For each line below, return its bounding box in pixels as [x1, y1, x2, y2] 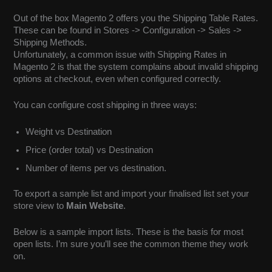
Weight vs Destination [25, 126, 112, 137]
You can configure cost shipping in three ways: [13, 100, 197, 110]
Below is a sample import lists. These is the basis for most [13, 227, 244, 237]
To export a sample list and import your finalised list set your [13, 188, 250, 199]
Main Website [66, 200, 124, 211]
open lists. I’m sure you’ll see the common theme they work [13, 239, 249, 249]
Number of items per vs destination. [25, 163, 167, 173]
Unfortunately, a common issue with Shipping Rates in [13, 50, 227, 60]
